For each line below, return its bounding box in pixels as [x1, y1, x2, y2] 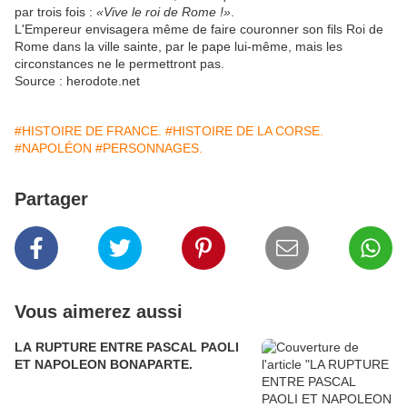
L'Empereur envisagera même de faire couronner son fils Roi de [15, 22, 383, 37]
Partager [15, 189, 88, 210]
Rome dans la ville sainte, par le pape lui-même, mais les [15, 39, 342, 55]
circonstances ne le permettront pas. [15, 56, 224, 72]
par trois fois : [15, 5, 96, 20]
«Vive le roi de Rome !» [96, 5, 231, 20]
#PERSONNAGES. [95, 141, 203, 156]
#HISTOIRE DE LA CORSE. [165, 124, 323, 139]
